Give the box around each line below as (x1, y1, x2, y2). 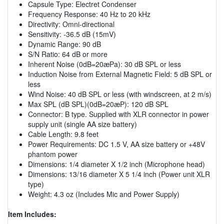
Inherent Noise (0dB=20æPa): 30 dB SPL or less (28, 58, 181, 69)
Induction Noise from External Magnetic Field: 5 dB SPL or (28, 68, 212, 79)
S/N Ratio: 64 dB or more (28, 48, 107, 59)
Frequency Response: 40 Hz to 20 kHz (28, 8, 150, 19)
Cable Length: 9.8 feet (28, 128, 98, 139)
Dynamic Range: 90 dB (28, 38, 101, 49)
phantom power (28, 148, 77, 159)
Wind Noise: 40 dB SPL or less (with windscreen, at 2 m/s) (28, 88, 211, 99)
